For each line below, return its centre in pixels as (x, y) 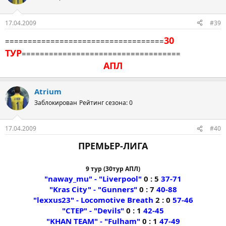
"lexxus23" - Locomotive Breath (93, 200)
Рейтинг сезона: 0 (106, 102)
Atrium (48, 91)
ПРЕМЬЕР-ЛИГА (113, 146)
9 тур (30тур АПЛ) (113, 169)
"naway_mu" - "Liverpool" (93, 179)
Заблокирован (56, 102)
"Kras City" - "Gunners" (93, 189)
